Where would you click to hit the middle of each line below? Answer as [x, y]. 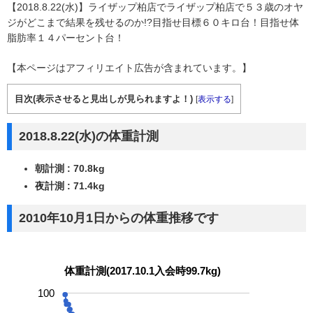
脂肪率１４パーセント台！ [66, 37]
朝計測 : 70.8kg [70, 168]
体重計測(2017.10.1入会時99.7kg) [142, 270]
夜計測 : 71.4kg [70, 185]
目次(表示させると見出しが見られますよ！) [104, 99]
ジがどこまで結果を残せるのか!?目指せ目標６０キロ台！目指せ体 [153, 22]
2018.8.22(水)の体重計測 [89, 136]
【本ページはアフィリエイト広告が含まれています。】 [129, 67]
